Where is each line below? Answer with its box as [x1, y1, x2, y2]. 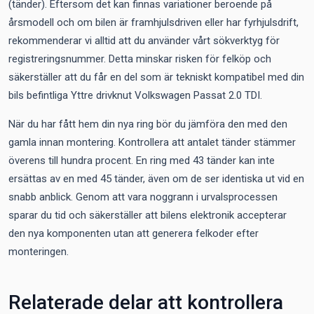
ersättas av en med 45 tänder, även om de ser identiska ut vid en [8, 172, 304, 185]
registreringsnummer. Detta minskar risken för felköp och [8, 53, 271, 65]
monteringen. [8, 245, 69, 258]
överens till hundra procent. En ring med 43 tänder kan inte [8, 154, 275, 167]
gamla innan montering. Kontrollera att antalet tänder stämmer [8, 136, 296, 149]
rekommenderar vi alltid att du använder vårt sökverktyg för [8, 34, 280, 47]
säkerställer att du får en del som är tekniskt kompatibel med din [8, 71, 304, 83]
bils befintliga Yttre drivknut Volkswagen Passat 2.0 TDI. [8, 89, 262, 102]
